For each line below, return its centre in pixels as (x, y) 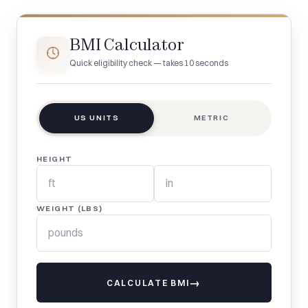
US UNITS (97, 118)
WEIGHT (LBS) (70, 208)
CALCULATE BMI (148, 283)
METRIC (211, 118)
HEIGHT (55, 158)
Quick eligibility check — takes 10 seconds (149, 63)
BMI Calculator (127, 44)
